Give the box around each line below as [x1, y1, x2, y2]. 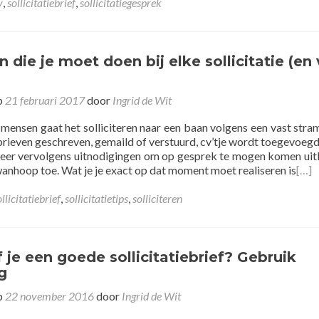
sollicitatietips [65, 192, 128, 205]
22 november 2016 [5, 289, 94, 303]
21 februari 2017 [5, 93, 85, 107]
